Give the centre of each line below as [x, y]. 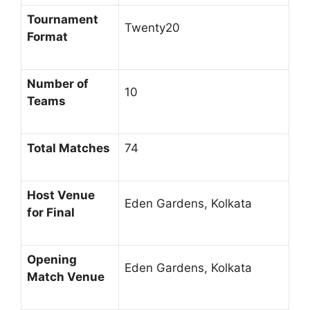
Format [47, 37]
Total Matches [69, 148]
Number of [58, 84]
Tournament [63, 20]
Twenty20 [152, 28]
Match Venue [66, 277]
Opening [52, 260]
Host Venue [61, 195]
